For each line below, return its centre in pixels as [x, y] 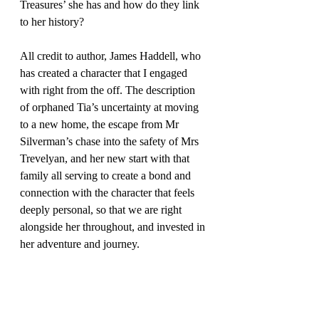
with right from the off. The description [109, 90]
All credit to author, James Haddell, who [112, 56]
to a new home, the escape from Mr [101, 125]
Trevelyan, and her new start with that [106, 159]
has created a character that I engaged [105, 73]
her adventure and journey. [80, 244]
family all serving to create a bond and [107, 176]
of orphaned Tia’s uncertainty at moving [111, 108]
